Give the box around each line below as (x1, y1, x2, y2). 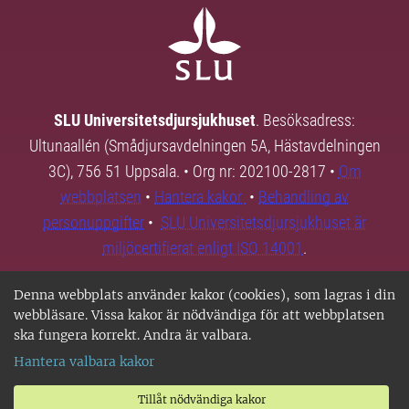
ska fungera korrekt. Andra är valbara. (14, 327, 251, 343)
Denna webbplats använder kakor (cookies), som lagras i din (14, 287, 395, 303)
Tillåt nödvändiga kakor (137, 393, 266, 406)
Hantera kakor (154, 187, 246, 206)
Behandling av (258, 187, 349, 206)
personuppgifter (43, 213, 144, 232)
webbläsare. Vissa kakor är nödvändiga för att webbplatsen (14, 307, 384, 323)
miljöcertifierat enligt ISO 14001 (102, 238, 303, 257)
